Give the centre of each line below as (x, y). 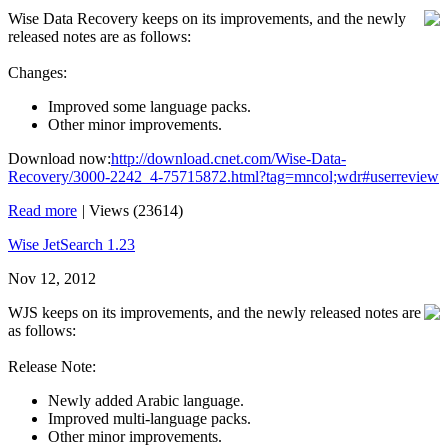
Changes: (37, 72)
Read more (42, 210)
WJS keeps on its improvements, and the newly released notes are (214, 312)
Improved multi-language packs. (149, 418)
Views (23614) (136, 210)
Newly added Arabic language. (146, 400)
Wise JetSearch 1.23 (71, 244)
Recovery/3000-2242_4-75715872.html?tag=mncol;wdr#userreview (223, 176)
